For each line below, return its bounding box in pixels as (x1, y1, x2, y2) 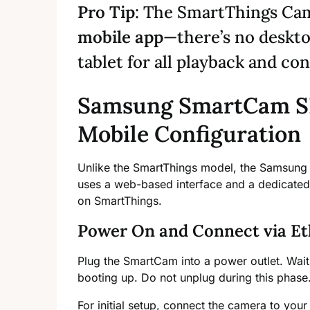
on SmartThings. (77, 194, 162, 208)
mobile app (77, 26, 163, 48)
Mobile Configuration (77, 120, 301, 149)
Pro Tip (77, 1, 135, 24)
